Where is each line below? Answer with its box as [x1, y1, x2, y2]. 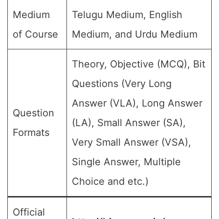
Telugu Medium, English [72, 9, 182, 21]
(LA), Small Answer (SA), [72, 117, 186, 129]
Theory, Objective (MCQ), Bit [72, 58, 205, 70]
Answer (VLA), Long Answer [72, 97, 202, 109]
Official [13, 206, 45, 218]
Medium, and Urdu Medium [72, 28, 197, 40]
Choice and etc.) [72, 175, 149, 187]
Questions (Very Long [72, 78, 172, 89]
